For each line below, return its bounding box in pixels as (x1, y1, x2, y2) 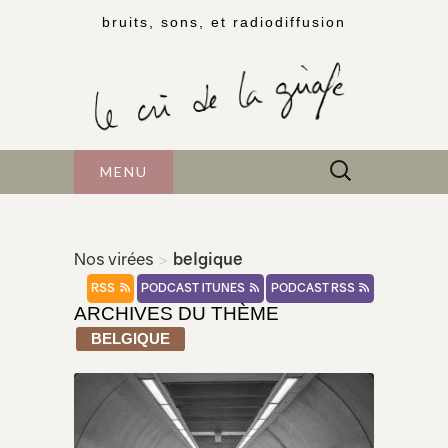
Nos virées (74, 249, 154, 270)
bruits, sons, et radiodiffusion (102, 14, 346, 30)
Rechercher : (319, 152, 416, 173)
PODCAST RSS (271, 281, 358, 296)
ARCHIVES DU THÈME (74, 303, 279, 325)
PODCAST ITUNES (141, 281, 248, 296)
